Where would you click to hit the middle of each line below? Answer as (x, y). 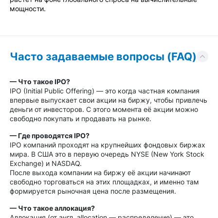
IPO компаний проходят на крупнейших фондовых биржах (108, 145)
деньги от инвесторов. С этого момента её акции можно (104, 109)
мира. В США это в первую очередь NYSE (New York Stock (107, 154)
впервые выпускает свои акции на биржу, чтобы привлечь (109, 100)
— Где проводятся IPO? (50, 136)
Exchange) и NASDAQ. (46, 163)
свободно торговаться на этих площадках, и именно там (104, 182)
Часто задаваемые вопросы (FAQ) (103, 56)
